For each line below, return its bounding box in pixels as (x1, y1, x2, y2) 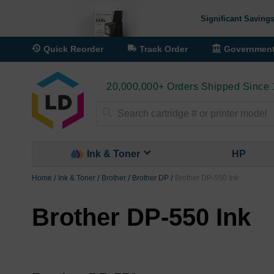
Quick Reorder (43, 44, 103, 54)
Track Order (139, 44, 188, 54)
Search (95, 122, 122, 132)
